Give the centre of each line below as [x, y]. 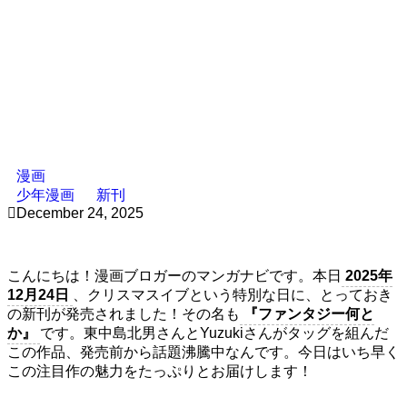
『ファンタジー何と [309, 313]
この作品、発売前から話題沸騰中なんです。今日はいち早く [203, 352]
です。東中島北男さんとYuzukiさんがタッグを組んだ [214, 333]
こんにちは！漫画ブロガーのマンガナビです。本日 [174, 275]
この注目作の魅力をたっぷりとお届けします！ [160, 371]
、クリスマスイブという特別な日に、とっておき [233, 294]
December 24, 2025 [80, 213]
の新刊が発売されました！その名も [124, 313]
